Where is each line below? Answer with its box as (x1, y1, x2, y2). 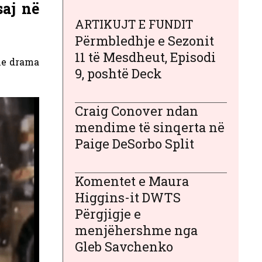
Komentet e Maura (75, 172, 189, 189)
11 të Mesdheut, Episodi (75, 48, 216, 65)
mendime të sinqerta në (75, 118, 225, 136)
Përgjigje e (75, 205, 141, 222)
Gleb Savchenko (75, 237, 173, 255)
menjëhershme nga (75, 221, 198, 239)
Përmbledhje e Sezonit (75, 32, 214, 49)
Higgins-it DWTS (75, 188, 181, 206)
